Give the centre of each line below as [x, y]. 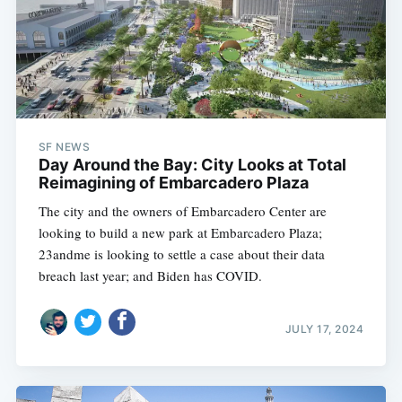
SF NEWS [64, 147]
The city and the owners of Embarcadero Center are [182, 211]
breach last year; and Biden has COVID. [150, 276]
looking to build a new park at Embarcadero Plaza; [180, 233]
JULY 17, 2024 [324, 328]
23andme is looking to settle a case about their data [181, 254]
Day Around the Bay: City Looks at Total [192, 165]
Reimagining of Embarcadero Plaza [173, 183]
